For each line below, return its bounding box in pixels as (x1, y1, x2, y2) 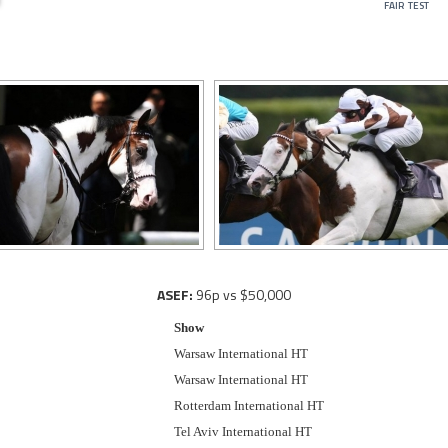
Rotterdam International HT (174, 398, 324, 413)
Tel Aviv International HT (174, 424, 312, 439)
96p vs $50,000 (193, 284, 291, 305)
